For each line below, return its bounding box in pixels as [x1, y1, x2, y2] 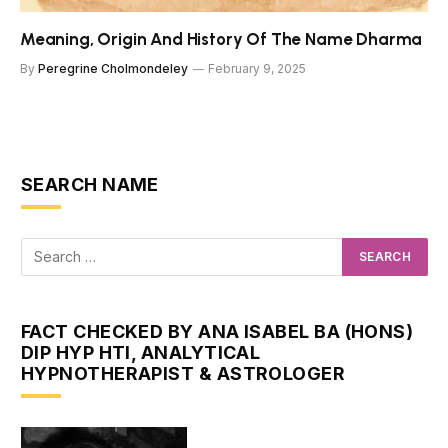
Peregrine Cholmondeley [38, 60, 188, 76]
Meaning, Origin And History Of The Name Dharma [20, 28, 423, 49]
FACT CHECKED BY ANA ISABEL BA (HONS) [21, 320, 414, 342]
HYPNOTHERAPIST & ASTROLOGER [21, 362, 346, 384]
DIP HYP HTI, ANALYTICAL [21, 341, 261, 363]
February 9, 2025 [208, 60, 306, 76]
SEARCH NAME [21, 173, 159, 195]
